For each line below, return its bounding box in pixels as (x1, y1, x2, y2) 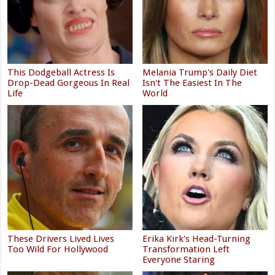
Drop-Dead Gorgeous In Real (7, 77, 130, 89)
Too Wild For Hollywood (7, 243, 109, 255)
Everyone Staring (142, 254, 215, 265)
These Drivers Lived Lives (7, 233, 115, 244)
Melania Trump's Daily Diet (142, 67, 258, 79)
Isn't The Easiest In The (142, 77, 242, 89)
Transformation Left (142, 243, 230, 255)
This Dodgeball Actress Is (7, 67, 115, 79)
